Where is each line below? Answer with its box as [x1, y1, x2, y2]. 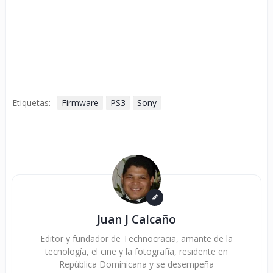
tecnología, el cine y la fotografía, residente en [45, 246, 228, 257]
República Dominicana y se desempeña [59, 258, 214, 270]
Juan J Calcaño [97, 211, 176, 227]
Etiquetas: [12, 97, 51, 108]
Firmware [62, 97, 99, 108]
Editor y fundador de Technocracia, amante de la [40, 233, 233, 244]
